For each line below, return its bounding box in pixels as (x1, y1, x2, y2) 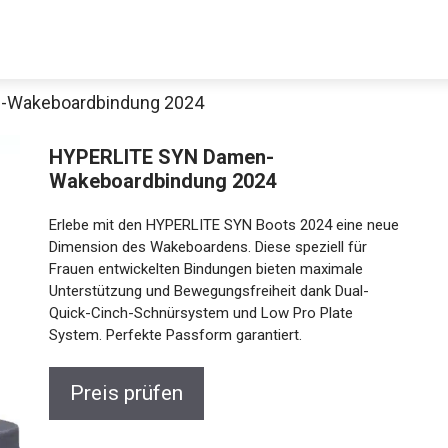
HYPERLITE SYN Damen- (49, 145, 275, 169)
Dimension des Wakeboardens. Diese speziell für (49, 238, 368, 256)
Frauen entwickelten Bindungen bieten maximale (49, 260, 364, 278)
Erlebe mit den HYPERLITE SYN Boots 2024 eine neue (49, 216, 400, 234)
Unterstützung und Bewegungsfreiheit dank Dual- (49, 282, 370, 300)
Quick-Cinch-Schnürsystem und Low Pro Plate (49, 304, 354, 322)
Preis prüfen (70, 381, 184, 405)
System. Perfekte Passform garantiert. (49, 326, 303, 344)
